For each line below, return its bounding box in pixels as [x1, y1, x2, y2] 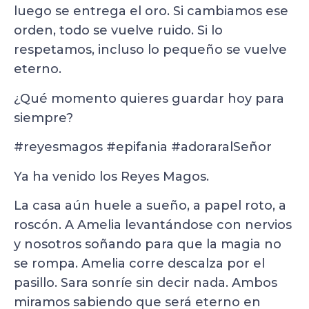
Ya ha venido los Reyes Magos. [14, 168, 212, 184]
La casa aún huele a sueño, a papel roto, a [14, 197, 286, 213]
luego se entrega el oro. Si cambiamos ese [14, 3, 288, 19]
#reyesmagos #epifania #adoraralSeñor [14, 139, 272, 155]
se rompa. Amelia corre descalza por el [14, 255, 265, 271]
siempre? [14, 110, 73, 126]
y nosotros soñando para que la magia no [14, 236, 281, 252]
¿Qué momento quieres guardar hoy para [14, 90, 284, 106]
